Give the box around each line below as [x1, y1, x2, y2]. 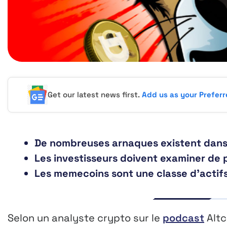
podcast [163, 211, 204, 225]
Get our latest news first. [48, 90, 142, 100]
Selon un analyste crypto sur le [8, 211, 163, 225]
